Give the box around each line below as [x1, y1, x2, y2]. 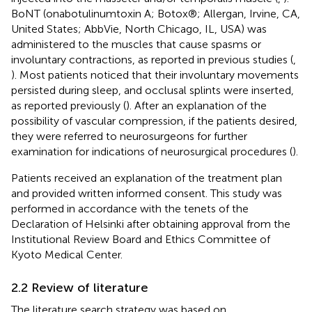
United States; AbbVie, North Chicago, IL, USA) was [11, 22, 267, 36]
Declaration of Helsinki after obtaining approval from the [11, 217, 290, 231]
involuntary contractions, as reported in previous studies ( [11, 52, 293, 66]
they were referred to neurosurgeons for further [11, 129, 247, 143]
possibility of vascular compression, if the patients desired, [11, 114, 297, 127]
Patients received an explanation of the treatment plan [11, 171, 282, 185]
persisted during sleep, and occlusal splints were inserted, [11, 83, 294, 97]
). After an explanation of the [126, 98, 267, 112]
